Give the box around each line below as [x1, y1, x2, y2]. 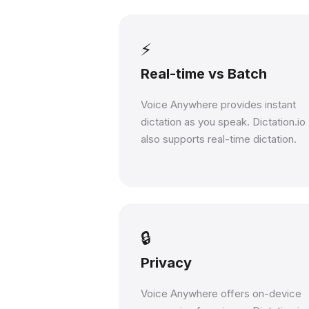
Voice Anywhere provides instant [141, 98, 296, 111]
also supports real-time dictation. [141, 132, 297, 146]
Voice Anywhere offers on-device [141, 287, 301, 300]
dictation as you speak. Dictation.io [141, 115, 306, 128]
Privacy [141, 255, 192, 271]
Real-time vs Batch [141, 66, 267, 82]
